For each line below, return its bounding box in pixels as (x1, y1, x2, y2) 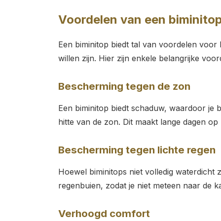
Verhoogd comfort (58, 207, 150, 220)
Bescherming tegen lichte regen (58, 143, 216, 156)
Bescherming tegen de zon (58, 79, 190, 92)
